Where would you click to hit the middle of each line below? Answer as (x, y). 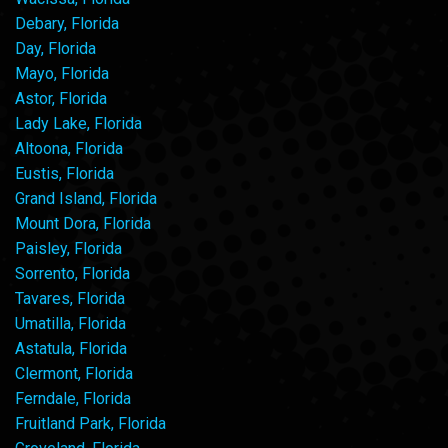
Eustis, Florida (64, 173)
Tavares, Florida (70, 298)
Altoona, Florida (69, 148)
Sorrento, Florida (72, 273)
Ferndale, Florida (73, 398)
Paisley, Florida (68, 248)
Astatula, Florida (71, 348)
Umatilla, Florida (70, 323)
